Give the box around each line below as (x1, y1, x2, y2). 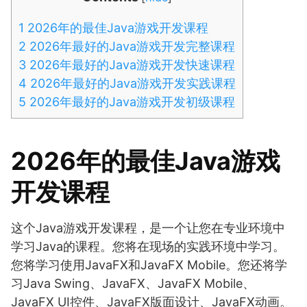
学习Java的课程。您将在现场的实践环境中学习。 (11, 239, 285, 254)
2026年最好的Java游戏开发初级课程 (26, 95, 235, 109)
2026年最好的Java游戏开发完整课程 (26, 39, 235, 53)
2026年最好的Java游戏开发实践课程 (27, 76, 236, 90)
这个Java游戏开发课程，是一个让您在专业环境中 (11, 221, 285, 235)
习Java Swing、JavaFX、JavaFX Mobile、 (11, 276, 255, 291)
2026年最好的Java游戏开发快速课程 (26, 58, 235, 72)
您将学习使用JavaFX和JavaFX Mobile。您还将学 (11, 258, 287, 272)
